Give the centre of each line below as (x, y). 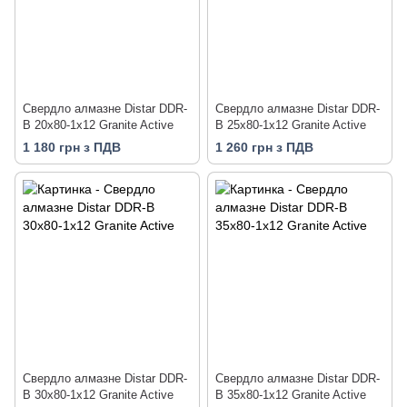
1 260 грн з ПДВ (264, 147)
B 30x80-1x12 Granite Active (98, 394)
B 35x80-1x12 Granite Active (291, 394)
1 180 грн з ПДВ (72, 147)
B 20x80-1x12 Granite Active (98, 124)
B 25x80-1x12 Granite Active (291, 124)
